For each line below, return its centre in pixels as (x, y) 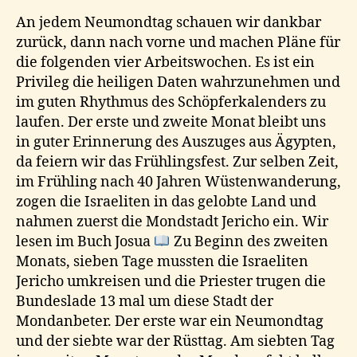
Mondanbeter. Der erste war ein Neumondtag (170, 322)
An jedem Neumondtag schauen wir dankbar (169, 23)
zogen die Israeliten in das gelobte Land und (166, 202)
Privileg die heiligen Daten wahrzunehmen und (178, 83)
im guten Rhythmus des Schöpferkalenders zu (171, 103)
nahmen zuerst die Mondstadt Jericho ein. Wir (172, 222)
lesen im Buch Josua (85, 242)
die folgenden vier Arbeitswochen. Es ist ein (165, 63)
